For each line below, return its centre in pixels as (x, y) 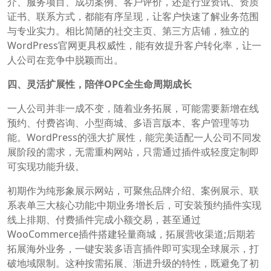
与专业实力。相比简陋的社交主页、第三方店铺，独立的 (128, 31)
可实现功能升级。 (46, 166)
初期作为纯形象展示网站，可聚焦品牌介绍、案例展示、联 (133, 190)
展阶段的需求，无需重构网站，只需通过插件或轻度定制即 (133, 152)
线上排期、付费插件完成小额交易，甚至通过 (104, 219)
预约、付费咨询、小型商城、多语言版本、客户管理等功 (128, 122)
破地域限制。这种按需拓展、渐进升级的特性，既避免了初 (133, 263)
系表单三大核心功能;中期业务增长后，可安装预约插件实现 (134, 205)
